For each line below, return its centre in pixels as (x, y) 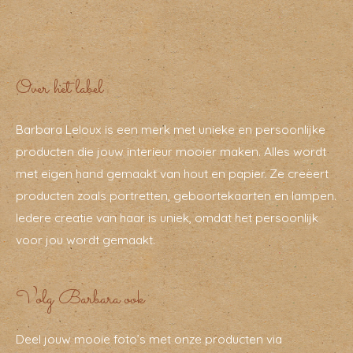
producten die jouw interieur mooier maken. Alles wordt (171, 152)
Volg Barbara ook (80, 299)
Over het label (59, 89)
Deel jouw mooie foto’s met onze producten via (149, 339)
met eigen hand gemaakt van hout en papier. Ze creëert (172, 174)
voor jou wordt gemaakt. (85, 240)
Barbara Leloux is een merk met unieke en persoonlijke (171, 130)
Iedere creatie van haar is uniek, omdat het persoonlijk (167, 218)
